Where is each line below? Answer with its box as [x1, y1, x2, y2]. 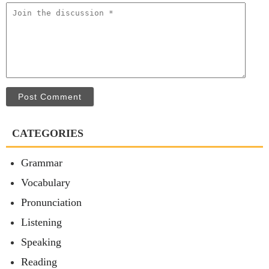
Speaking [21, 235, 61, 248]
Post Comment [18, 91, 82, 101]
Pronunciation [21, 196, 82, 208]
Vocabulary [21, 176, 70, 189]
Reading [21, 255, 57, 268]
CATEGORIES [12, 127, 83, 139]
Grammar [21, 156, 62, 169]
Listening [21, 216, 62, 228]
